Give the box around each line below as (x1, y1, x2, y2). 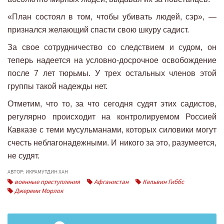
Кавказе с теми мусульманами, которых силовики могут (7, 125, 216, 134)
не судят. (7, 151, 41, 160)
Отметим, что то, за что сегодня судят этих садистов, (7, 99, 216, 108)
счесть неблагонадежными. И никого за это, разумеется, (7, 138, 216, 147)
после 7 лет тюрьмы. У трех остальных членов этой (7, 68, 216, 77)
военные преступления (13, 177, 80, 186)
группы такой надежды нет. (7, 81, 109, 90)
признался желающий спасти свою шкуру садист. (7, 25, 189, 34)
